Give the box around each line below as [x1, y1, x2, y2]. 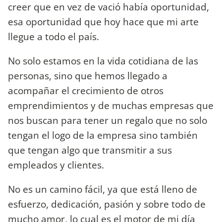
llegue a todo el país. [8, 29, 99, 43]
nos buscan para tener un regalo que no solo [8, 113, 207, 127]
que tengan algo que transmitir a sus [8, 143, 172, 157]
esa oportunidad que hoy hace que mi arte [8, 14, 199, 28]
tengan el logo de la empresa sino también [8, 128, 198, 142]
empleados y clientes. [8, 158, 104, 171]
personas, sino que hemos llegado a [8, 68, 167, 82]
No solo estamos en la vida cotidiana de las [8, 54, 198, 67]
